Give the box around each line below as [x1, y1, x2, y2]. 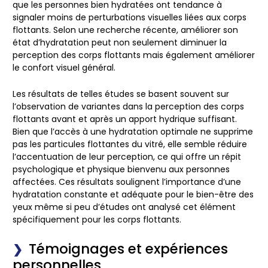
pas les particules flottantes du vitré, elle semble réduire [13, 138, 247, 150]
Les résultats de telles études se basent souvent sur [13, 87, 229, 100]
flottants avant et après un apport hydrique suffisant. [13, 112, 237, 125]
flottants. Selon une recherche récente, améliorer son [13, 24, 238, 36]
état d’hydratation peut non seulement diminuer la [13, 36, 227, 49]
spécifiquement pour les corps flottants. [13, 213, 181, 226]
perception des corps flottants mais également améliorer [13, 49, 255, 62]
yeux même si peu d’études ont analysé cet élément [13, 200, 236, 213]
